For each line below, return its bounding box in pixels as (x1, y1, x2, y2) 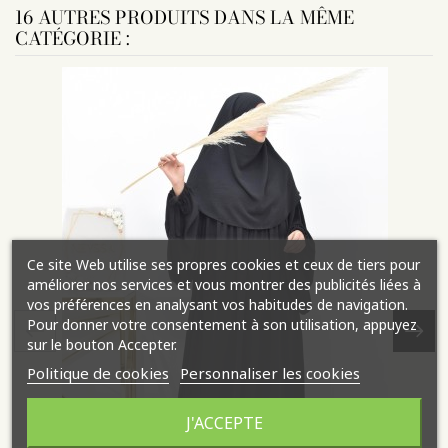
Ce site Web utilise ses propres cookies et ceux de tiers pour (26, 254, 420, 274)
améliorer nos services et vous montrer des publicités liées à (26, 274, 421, 294)
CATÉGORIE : (15, 25, 130, 53)
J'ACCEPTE (185, 411, 263, 434)
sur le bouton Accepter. (26, 334, 177, 354)
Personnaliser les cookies (179, 362, 360, 383)
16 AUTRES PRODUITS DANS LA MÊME (15, 4, 354, 32)
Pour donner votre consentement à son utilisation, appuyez (26, 314, 417, 334)
